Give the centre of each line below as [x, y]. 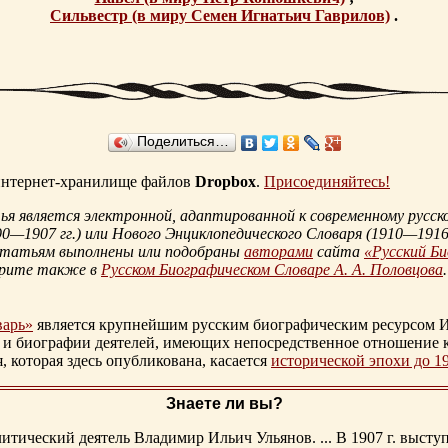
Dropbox [225, 182]
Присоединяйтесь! [327, 182]
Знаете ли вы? [224, 404]
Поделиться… [182, 142]
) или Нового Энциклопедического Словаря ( [223, 234]
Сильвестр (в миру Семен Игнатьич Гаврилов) [220, 15]
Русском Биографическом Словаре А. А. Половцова [272, 270]
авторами [278, 252]
